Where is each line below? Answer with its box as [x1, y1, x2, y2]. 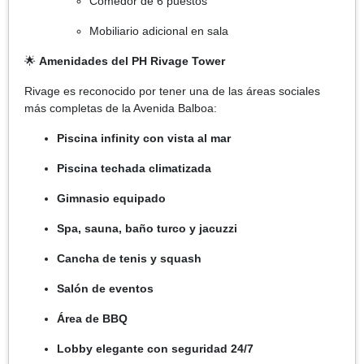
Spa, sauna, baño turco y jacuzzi [57, 221, 237, 235]
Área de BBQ [57, 311, 128, 325]
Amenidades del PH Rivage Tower [39, 54, 225, 67]
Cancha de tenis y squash [57, 251, 201, 265]
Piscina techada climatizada [57, 161, 211, 175]
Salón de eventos [57, 281, 154, 295]
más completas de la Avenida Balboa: [24, 101, 217, 115]
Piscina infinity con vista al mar [57, 131, 231, 145]
